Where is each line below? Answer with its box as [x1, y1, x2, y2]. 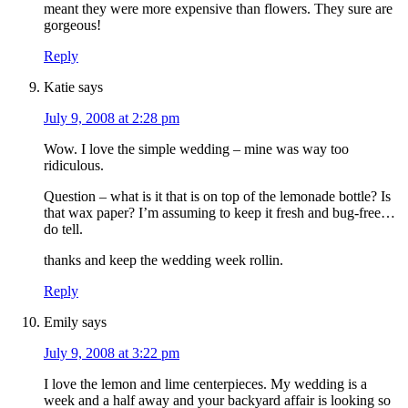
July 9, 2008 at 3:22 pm [44, 345, 179, 362]
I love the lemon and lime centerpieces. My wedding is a [44, 376, 367, 393]
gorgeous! [44, 17, 101, 34]
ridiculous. [44, 158, 104, 174]
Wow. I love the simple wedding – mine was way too [44, 141, 349, 158]
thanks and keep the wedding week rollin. [44, 252, 283, 269]
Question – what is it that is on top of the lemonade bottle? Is [44, 189, 391, 205]
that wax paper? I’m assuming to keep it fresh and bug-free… [44, 205, 395, 221]
